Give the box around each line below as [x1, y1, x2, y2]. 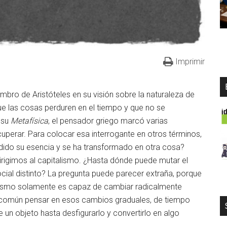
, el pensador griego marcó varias [48, 116, 168, 126]
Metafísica [11, 116, 48, 126]
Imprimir [175, 56, 205, 66]
